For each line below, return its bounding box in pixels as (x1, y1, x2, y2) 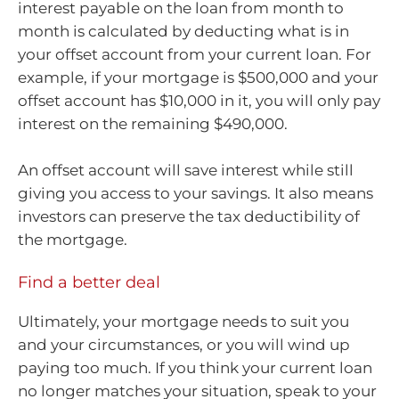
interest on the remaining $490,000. (18, 115, 288, 134)
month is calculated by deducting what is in (18, 22, 349, 41)
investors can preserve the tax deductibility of (18, 207, 360, 225)
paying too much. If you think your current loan (18, 359, 372, 378)
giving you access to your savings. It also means (18, 183, 373, 202)
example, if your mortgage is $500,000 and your (18, 69, 379, 87)
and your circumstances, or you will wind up (18, 336, 350, 354)
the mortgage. (18, 230, 127, 248)
